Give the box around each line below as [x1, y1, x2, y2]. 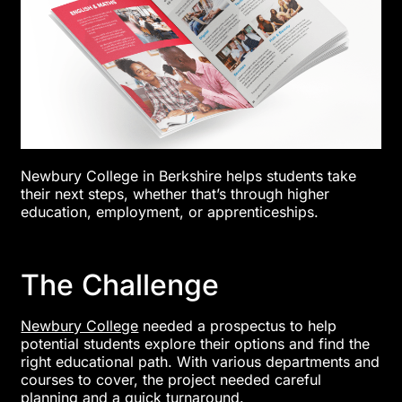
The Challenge [21, 267, 220, 302]
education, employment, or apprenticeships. [21, 203, 319, 222]
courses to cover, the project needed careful [21, 370, 322, 389]
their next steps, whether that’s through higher [21, 185, 330, 204]
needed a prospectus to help [138, 316, 337, 335]
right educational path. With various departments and [21, 352, 380, 371]
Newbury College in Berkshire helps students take [21, 167, 357, 186]
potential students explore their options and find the [21, 334, 371, 353]
